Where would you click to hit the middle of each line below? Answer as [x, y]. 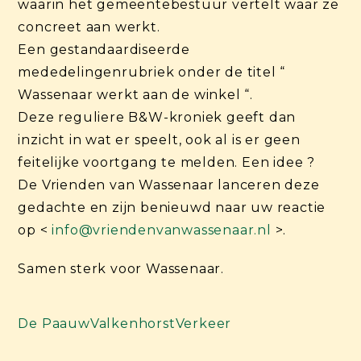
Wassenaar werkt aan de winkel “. [136, 94]
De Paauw [54, 323]
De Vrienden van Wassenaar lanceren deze [169, 185]
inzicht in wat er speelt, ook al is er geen [159, 139]
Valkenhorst [133, 323]
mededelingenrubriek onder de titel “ [152, 72]
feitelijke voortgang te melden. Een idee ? [167, 162]
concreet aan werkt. [89, 27]
